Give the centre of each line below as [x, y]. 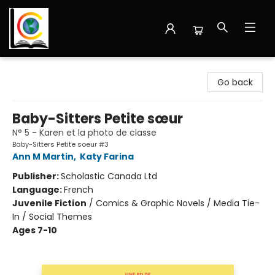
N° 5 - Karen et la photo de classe [84, 133]
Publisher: [37, 176]
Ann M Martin [43, 157]
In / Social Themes [52, 217]
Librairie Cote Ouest [52, 69]
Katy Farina [107, 157]
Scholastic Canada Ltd [109, 176]
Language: [38, 190]
